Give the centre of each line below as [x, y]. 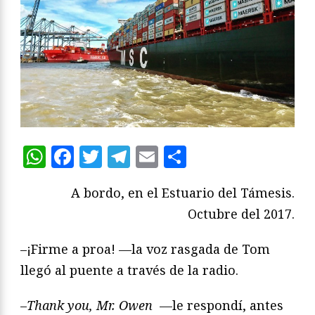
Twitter [143, 157]
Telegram [181, 157]
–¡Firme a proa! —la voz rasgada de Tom [145, 249]
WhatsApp [103, 157]
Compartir [243, 157]
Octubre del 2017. [241, 214]
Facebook [125, 157]
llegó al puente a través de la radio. [129, 270]
